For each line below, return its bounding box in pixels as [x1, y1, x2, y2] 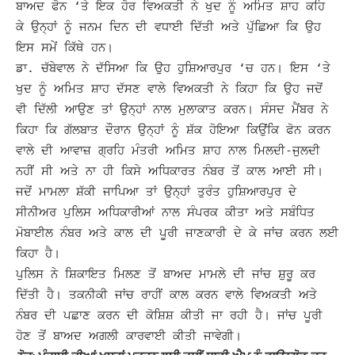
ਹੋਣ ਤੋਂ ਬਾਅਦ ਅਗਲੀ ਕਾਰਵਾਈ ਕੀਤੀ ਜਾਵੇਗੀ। [16, 328, 242, 343]
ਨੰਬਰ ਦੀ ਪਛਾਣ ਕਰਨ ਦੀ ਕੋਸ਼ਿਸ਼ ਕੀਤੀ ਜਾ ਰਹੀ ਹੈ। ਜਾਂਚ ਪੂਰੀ [16, 307, 323, 323]
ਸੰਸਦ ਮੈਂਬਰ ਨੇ [261, 101, 328, 116]
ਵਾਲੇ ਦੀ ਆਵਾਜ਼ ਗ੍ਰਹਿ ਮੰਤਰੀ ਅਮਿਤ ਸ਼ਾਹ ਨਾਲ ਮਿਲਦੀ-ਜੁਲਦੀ [16, 143, 320, 158]
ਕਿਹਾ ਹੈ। [16, 246, 60, 261]
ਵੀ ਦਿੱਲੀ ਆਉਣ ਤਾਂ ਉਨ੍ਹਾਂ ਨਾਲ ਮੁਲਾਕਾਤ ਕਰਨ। [16, 101, 261, 116]
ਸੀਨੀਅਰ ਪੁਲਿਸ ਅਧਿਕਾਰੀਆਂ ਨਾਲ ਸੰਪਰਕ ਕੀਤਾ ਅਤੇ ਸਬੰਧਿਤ [16, 204, 315, 219]
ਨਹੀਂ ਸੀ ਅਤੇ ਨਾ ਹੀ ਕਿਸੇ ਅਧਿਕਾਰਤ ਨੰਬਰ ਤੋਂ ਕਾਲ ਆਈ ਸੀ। [16, 163, 323, 178]
